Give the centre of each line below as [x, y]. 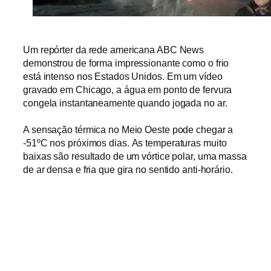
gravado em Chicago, [70, 89]
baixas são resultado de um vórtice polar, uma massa [135, 156]
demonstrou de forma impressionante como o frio [126, 63]
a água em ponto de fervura [174, 89]
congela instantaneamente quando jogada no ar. [125, 103]
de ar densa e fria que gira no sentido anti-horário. [128, 169]
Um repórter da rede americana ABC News [114, 49]
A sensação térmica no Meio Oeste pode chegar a [128, 129]
